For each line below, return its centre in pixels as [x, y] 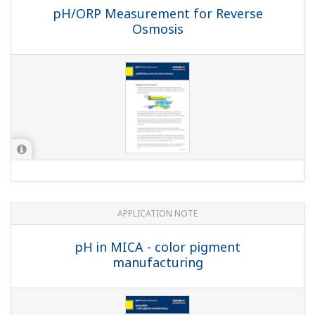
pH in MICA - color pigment [157, 246]
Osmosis [157, 28]
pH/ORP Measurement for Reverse [157, 13]
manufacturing [157, 262]
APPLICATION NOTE [157, 213]
